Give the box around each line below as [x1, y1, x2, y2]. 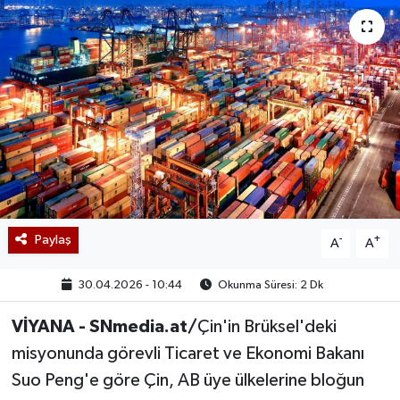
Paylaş [34, 232, 71, 246]
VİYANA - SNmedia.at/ [11, 317, 197, 336]
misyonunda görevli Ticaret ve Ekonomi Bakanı [11, 344, 364, 362]
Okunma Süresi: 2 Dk [215, 279, 324, 291]
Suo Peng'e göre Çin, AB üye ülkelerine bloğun [11, 371, 364, 389]
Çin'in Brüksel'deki [196, 317, 337, 336]
